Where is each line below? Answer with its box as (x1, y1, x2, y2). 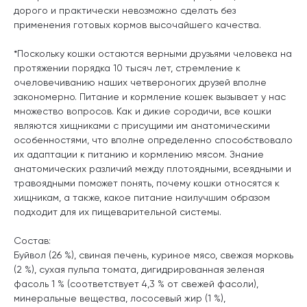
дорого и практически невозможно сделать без (14, 4, 236, 16)
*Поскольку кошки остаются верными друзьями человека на (14, 47, 292, 59)
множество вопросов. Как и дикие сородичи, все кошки (14, 105, 271, 116)
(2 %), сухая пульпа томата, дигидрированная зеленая (14, 263, 265, 275)
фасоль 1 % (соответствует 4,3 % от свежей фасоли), (14, 278, 258, 289)
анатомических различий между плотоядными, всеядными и (14, 162, 291, 174)
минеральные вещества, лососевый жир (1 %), (14, 292, 225, 304)
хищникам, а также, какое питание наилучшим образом (14, 191, 270, 203)
